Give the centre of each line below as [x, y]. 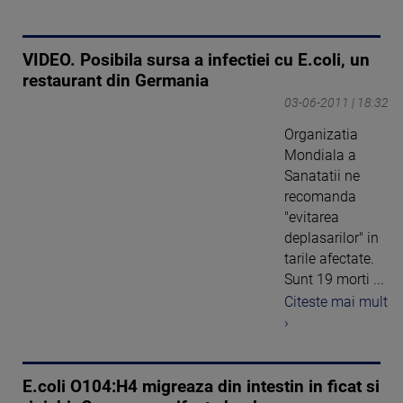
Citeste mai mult [336, 301]
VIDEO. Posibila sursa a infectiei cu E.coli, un [196, 61]
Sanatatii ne [322, 176]
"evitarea [312, 218]
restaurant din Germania [116, 81]
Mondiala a [320, 156]
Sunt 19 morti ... [334, 280]
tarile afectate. [329, 259]
